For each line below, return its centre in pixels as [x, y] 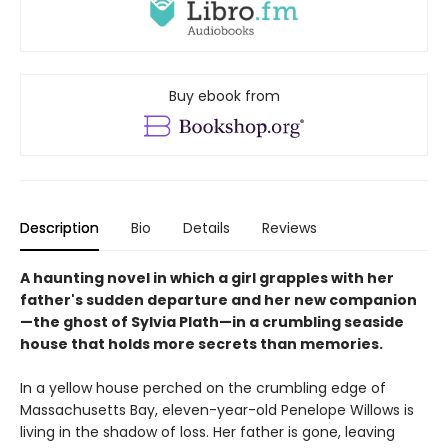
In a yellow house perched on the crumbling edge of [203, 387]
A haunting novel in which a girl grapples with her [207, 277]
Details [206, 227]
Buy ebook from [224, 95]
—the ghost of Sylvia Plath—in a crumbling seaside [212, 321]
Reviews [289, 227]
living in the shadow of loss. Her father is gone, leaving [207, 431]
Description [59, 227]
